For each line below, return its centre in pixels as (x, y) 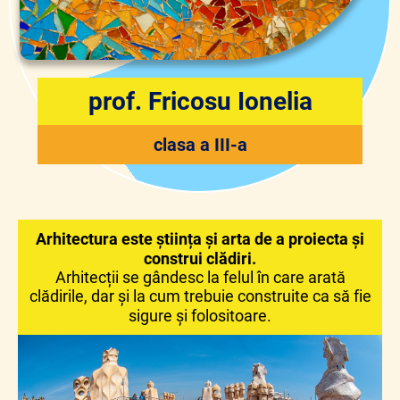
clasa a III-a (200, 145)
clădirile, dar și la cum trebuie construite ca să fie (200, 296)
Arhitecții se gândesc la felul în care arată (200, 277)
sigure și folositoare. (200, 316)
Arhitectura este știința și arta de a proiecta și (200, 239)
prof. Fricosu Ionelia (200, 101)
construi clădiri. (200, 258)
